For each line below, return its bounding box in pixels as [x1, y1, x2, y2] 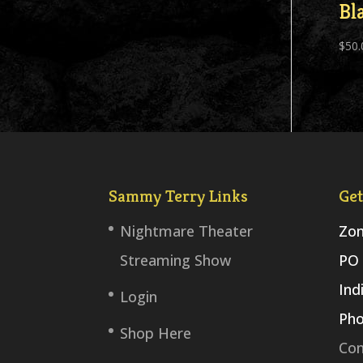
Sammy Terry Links [109, 185, 249, 207]
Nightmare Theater [120, 220, 254, 241]
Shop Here [120, 322, 192, 343]
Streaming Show [120, 250, 232, 270]
